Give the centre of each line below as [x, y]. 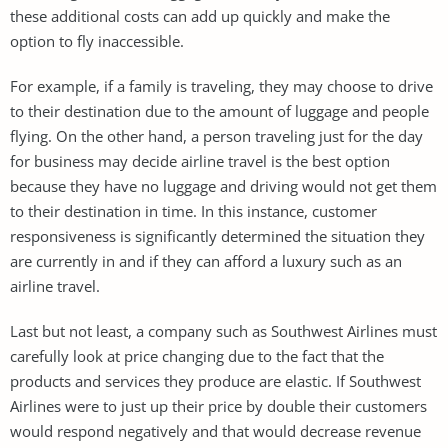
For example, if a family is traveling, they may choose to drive [221, 85]
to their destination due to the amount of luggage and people [219, 110]
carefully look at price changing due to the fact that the [197, 355]
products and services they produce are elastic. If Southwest [215, 380]
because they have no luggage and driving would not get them [223, 185]
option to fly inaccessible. [97, 40]
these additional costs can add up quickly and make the [200, 15]
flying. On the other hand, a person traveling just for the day [216, 135]
